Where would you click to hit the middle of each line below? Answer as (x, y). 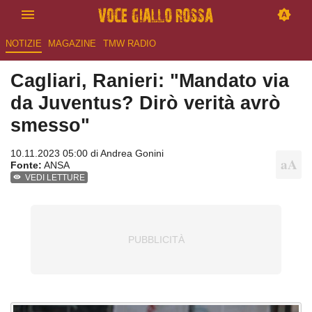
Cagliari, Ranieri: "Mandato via (150, 81)
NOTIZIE (23, 44)
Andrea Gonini (132, 154)
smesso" (50, 125)
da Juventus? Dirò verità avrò (146, 103)
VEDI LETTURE (55, 178)
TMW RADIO (129, 44)
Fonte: (26, 165)
